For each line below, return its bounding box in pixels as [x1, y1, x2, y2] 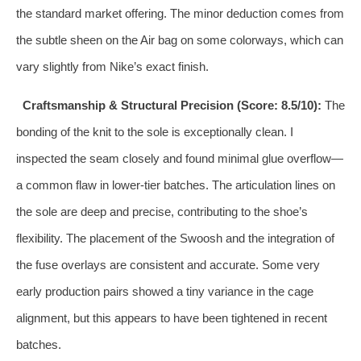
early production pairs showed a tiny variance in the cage [16, 284, 313, 298]
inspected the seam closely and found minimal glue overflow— [16, 151, 343, 165]
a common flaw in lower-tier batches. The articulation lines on [16, 177, 335, 192]
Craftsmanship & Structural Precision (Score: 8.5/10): [22, 98, 322, 112]
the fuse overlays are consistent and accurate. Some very [16, 257, 320, 272]
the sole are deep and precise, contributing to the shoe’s [16, 204, 308, 218]
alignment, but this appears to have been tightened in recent [16, 310, 327, 325]
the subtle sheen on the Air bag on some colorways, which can [16, 32, 343, 47]
